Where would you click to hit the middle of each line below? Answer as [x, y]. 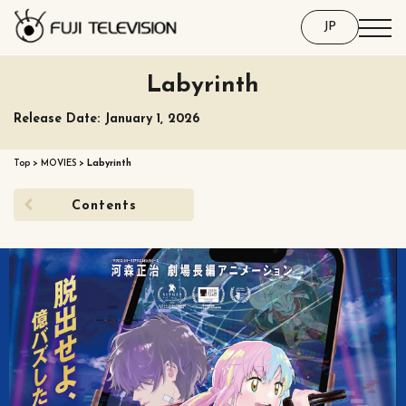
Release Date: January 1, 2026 [106, 119]
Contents [104, 206]
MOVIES [58, 164]
